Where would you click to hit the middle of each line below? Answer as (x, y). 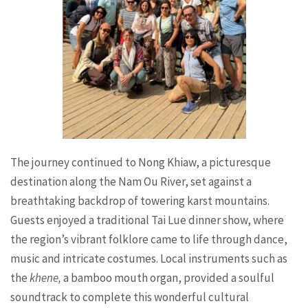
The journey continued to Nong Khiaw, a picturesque (141, 163)
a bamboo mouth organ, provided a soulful (169, 278)
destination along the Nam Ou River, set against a (131, 182)
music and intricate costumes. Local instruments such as (149, 259)
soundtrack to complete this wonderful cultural (130, 297)
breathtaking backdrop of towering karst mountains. (140, 201)
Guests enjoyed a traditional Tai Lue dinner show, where (147, 220)
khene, (46, 278)
